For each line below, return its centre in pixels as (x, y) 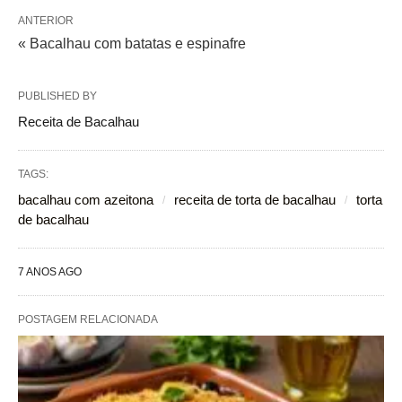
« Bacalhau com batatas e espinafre (132, 44)
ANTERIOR (46, 21)
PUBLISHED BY (57, 96)
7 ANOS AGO (50, 272)
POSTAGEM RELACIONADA (88, 320)
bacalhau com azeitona (86, 200)
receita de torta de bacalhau (255, 200)
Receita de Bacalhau (79, 122)
